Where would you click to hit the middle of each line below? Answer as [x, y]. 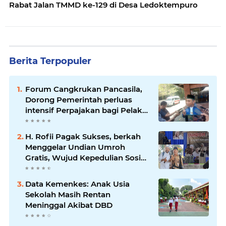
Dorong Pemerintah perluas [79, 100]
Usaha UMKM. [52, 121]
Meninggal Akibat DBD [69, 205]
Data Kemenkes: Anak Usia [77, 184]
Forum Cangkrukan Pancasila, [84, 89]
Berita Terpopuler [50, 61]
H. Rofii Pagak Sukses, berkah [83, 137]
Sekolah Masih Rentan [68, 195]
